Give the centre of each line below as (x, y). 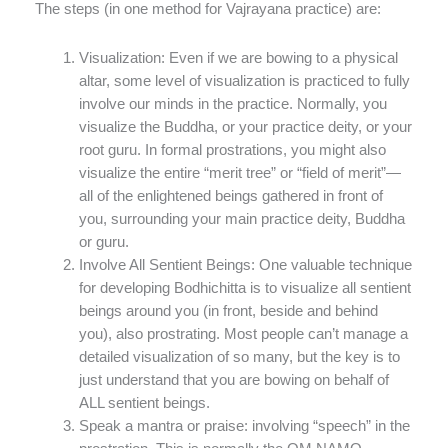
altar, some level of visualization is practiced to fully (244, 80)
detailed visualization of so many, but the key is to (239, 356)
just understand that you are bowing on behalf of (233, 379)
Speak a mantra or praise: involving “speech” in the (244, 425)
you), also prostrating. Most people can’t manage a (243, 333)
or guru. (103, 241)
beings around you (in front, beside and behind (228, 310)
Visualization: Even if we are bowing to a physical (238, 57)
